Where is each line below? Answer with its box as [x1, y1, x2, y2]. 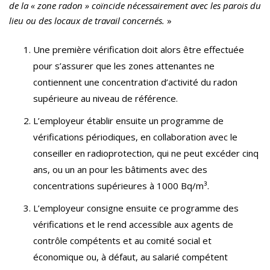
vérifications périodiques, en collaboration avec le [33, 131, 237, 143]
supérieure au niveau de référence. [33, 92, 178, 105]
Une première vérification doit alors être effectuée [33, 43, 244, 56]
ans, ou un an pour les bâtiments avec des [33, 163, 207, 176]
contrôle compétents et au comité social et [33, 234, 212, 247]
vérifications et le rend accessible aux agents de [33, 218, 233, 231]
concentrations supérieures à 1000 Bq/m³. [33, 180, 209, 192]
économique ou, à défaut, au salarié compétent [33, 251, 228, 263]
